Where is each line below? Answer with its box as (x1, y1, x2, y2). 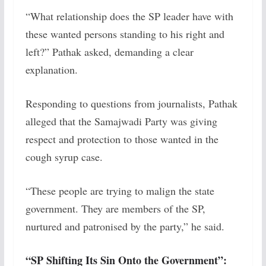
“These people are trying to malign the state (25, 183, 214, 198)
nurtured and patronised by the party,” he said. (25, 219, 224, 233)
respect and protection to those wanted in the (25, 132, 218, 146)
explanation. (25, 62, 78, 77)
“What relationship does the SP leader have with (25, 9, 233, 23)
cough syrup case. (25, 150, 103, 164)
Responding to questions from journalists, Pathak (25, 96, 237, 110)
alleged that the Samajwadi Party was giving (25, 114, 217, 128)
